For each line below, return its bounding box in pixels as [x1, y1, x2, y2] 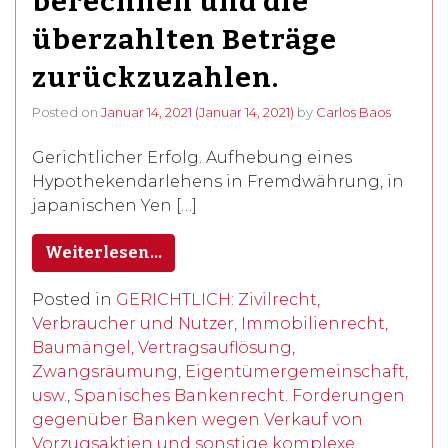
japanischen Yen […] [32, 195, 197, 215]
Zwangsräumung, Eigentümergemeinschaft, [32, 361, 408, 381]
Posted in [32, 289, 116, 309]
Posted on [32, 103, 101, 120]
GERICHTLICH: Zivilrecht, [116, 289, 320, 309]
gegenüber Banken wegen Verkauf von [32, 409, 363, 429]
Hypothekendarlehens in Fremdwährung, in [32, 171, 404, 191]
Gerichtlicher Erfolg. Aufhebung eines [32, 147, 352, 167]
